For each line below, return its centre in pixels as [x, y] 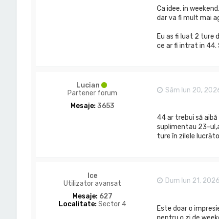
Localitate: [77, 204]
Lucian [88, 85]
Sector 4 [111, 204]
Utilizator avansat [92, 184]
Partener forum [92, 93]
